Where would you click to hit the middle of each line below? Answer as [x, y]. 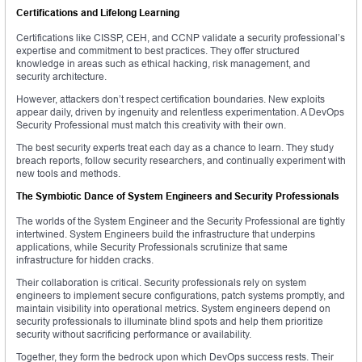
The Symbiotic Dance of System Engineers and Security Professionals [178, 196]
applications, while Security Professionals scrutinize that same [152, 247]
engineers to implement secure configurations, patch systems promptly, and [181, 296]
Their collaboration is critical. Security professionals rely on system [161, 283]
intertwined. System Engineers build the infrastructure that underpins [166, 234]
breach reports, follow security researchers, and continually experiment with [181, 161]
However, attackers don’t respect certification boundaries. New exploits [170, 99]
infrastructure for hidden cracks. [85, 260]
